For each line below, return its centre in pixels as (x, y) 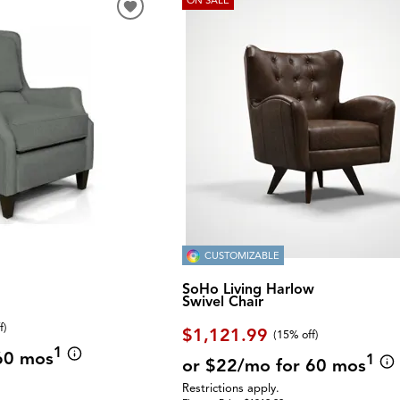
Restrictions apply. (231, 388)
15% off (296, 335)
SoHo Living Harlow (249, 290)
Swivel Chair (223, 302)
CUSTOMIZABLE (242, 255)
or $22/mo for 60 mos (275, 365)
